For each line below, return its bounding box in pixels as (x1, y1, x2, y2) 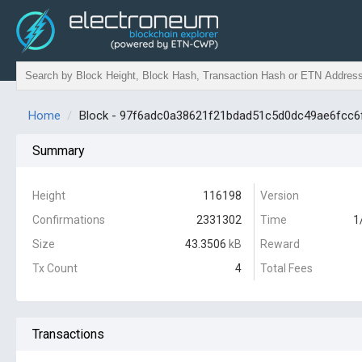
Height (32, 189, 65, 202)
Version (260, 189, 299, 202)
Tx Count (32, 262, 78, 275)
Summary (32, 143, 85, 158)
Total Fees (260, 262, 313, 275)
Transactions (32, 326, 104, 342)
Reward (260, 238, 300, 250)
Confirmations (32, 213, 105, 226)
